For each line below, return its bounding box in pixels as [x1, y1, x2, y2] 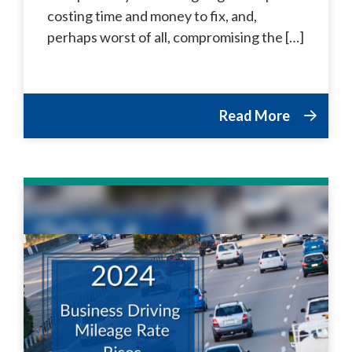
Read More [219, 106, 292, 124]
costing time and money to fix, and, [47, 6, 257, 24]
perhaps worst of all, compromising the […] [47, 27, 304, 46]
